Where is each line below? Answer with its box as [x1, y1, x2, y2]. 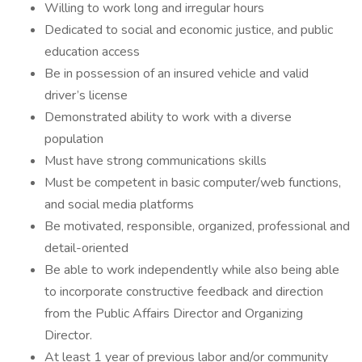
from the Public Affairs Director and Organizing [44, 305, 303, 322]
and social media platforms [44, 196, 194, 213]
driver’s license [44, 86, 128, 104]
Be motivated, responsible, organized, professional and [44, 217, 350, 235]
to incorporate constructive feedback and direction [44, 283, 323, 301]
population [44, 130, 103, 148]
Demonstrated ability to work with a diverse [44, 108, 292, 126]
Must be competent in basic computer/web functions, [44, 174, 341, 192]
